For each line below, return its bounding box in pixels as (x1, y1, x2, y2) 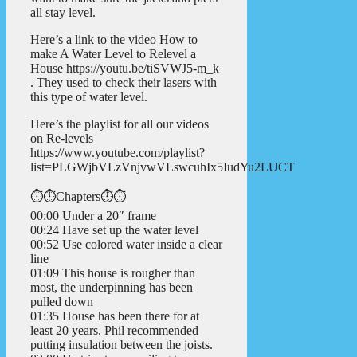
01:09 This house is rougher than (30, 266, 195, 280)
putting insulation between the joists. (30, 338, 213, 352)
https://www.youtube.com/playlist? (30, 146, 205, 160)
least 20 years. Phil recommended (30, 324, 198, 338)
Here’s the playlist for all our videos (30, 117, 209, 131)
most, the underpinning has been (30, 280, 193, 295)
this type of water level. (30, 90, 147, 104)
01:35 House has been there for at (30, 309, 199, 324)
